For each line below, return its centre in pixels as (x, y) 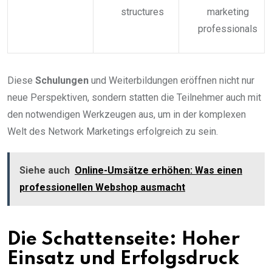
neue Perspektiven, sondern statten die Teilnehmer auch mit (134, 97)
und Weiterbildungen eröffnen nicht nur (172, 80)
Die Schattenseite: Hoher (124, 239)
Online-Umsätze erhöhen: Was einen (158, 170)
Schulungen (62, 80)
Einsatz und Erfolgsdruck (123, 259)
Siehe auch (45, 170)
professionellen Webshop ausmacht (102, 187)
